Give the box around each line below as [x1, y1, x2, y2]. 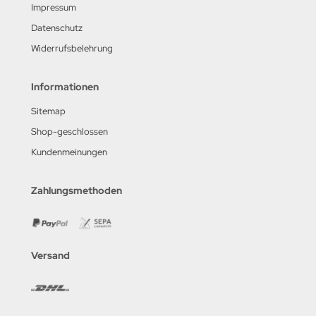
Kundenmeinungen [31, 145, 107, 158]
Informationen [31, 80, 99, 93]
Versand [31, 248, 70, 262]
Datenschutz [31, 21, 83, 34]
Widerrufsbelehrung [31, 42, 113, 54]
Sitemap [31, 104, 66, 117]
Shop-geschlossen [31, 125, 108, 138]
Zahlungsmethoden [31, 183, 122, 197]
